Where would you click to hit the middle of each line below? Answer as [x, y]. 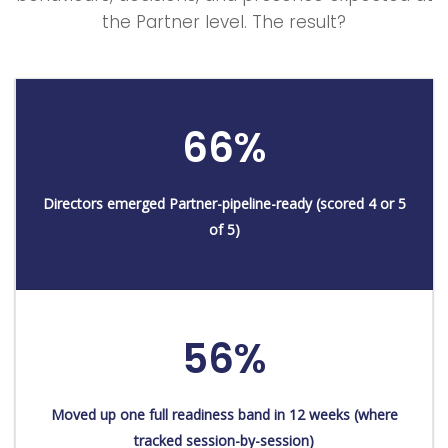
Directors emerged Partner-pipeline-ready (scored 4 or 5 [224, 203]
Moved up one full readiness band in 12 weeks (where [224, 414]
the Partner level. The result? [224, 21]
